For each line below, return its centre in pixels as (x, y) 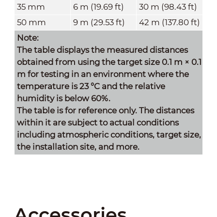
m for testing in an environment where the (103, 74)
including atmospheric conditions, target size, (109, 134)
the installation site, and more (77, 147)
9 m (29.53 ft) (99, 22)
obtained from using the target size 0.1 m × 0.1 (109, 62)
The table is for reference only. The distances (105, 110)
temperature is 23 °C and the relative (91, 86)
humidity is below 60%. (63, 98)
